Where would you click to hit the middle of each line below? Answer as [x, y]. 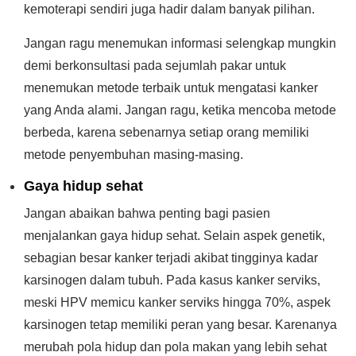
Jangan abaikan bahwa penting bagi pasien [147, 213]
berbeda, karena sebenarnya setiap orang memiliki [166, 132]
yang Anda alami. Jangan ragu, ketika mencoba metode [180, 110]
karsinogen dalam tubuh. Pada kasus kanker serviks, [172, 280]
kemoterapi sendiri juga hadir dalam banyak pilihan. [169, 9]
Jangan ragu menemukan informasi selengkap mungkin [180, 43]
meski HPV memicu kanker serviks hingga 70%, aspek [177, 302]
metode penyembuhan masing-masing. [133, 155]
